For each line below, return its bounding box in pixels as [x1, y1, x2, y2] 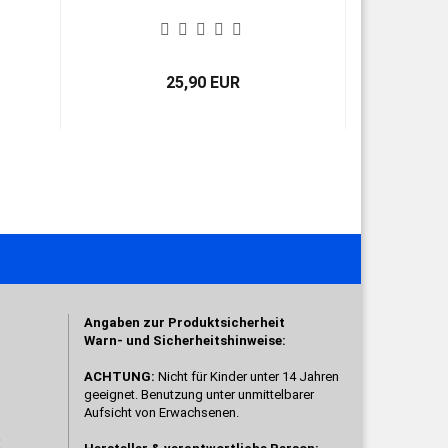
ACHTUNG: [83, 369, 158, 384]
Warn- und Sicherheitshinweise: [83, 333, 286, 348]
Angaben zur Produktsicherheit [83, 315, 285, 330]
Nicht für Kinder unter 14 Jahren [157, 369, 339, 384]
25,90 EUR [165, 73, 240, 92]
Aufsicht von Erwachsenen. [83, 405, 239, 420]
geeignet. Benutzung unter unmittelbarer [83, 387, 314, 402]
